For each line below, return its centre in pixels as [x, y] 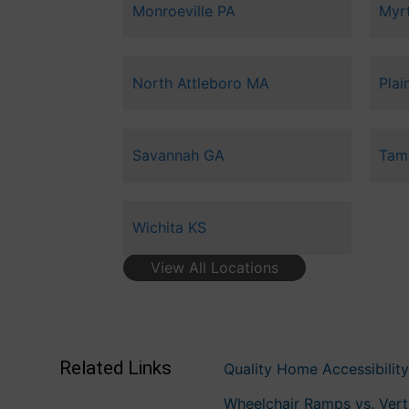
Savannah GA [178, 156]
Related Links [115, 367]
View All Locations [214, 268]
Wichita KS [169, 228]
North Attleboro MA [200, 84]
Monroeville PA [184, 11]
